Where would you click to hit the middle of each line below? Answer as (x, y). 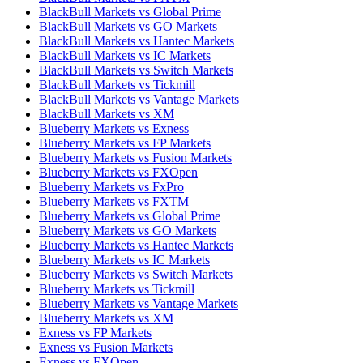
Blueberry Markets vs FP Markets (125, 143)
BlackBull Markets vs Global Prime (130, 11)
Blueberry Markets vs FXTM (114, 201)
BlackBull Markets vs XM (107, 113)
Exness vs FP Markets (95, 332)
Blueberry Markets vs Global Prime (130, 216)
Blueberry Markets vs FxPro (111, 186)
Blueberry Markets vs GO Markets (128, 230)
